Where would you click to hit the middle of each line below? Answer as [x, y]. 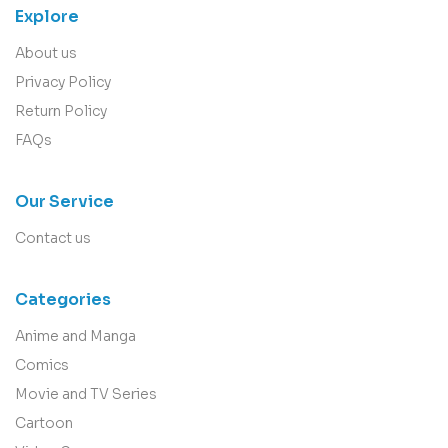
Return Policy [61, 111]
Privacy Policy [63, 82]
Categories [63, 300]
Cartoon [44, 423]
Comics [42, 365]
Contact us [53, 238]
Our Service [64, 202]
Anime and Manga [75, 336]
